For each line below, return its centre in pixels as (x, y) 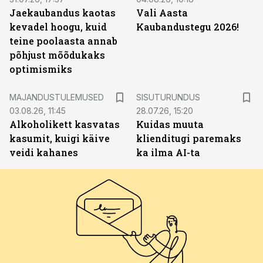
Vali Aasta (162, 13)
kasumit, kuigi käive (60, 138)
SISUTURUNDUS (168, 97)
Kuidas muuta (170, 124)
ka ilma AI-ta (168, 152)
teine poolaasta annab (63, 41)
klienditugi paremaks (189, 138)
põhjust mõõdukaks (57, 55)
